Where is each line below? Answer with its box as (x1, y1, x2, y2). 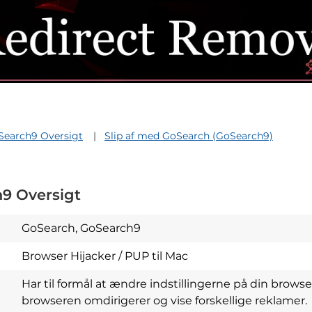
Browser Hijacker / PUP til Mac (22, 249, 188, 263)
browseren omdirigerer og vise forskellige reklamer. (22, 294, 307, 308)
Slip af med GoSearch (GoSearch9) (104, 130, 273, 143)
